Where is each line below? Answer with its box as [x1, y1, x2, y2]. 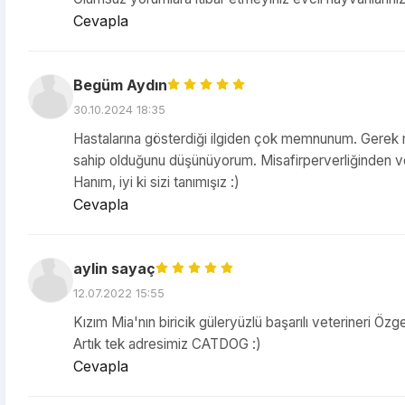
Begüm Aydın [73, 76, 167, 94]
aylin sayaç [73, 259, 155, 278]
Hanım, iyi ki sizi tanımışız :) [73, 174, 240, 191]
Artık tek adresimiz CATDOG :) [73, 335, 261, 353]
